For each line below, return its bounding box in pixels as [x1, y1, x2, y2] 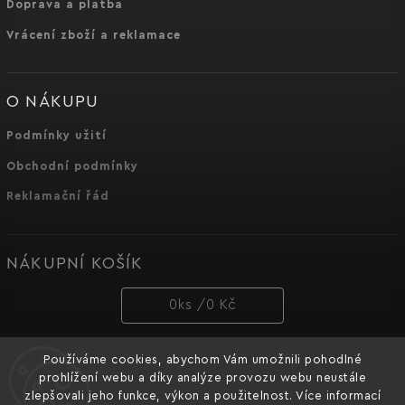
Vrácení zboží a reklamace [6, 29, 181, 41]
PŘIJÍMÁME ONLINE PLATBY [6, 357, 240, 374]
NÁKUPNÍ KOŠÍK [6, 254, 144, 271]
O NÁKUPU [6, 93, 99, 110]
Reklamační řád [6, 191, 109, 202]
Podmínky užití [6, 130, 107, 142]
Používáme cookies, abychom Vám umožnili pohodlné [43, 353, 362, 365]
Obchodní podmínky [6, 160, 138, 172]
